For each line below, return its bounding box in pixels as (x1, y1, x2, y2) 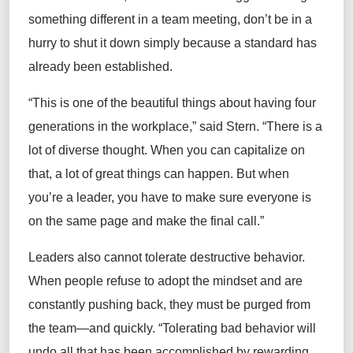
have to (141, 191, 182, 205)
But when (233, 167, 289, 181)
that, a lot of (28, 167, 95, 181)
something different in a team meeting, (28, 13, 243, 27)
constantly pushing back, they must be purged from (28, 298, 310, 312)
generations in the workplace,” (28, 120, 199, 134)
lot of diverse (28, 143, 102, 158)
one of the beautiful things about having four (69, 96, 316, 110)
